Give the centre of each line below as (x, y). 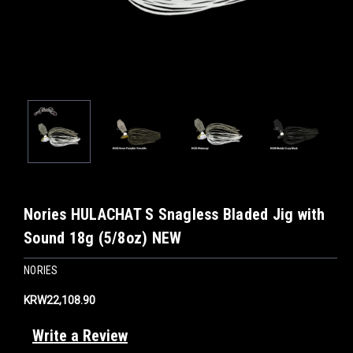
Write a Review (80, 335)
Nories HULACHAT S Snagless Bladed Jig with (175, 214)
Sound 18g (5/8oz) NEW (103, 238)
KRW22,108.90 (59, 300)
